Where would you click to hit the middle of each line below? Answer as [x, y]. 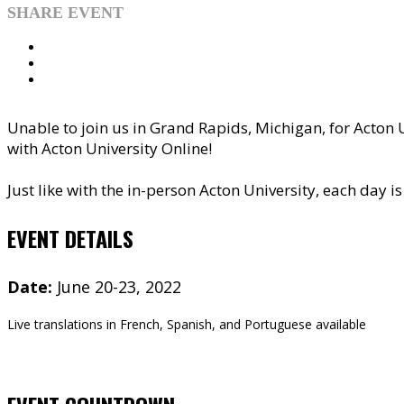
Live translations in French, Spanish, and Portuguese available [187, 324]
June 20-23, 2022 [119, 287]
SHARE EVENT [65, 13]
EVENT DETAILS [70, 238]
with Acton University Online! [110, 148]
